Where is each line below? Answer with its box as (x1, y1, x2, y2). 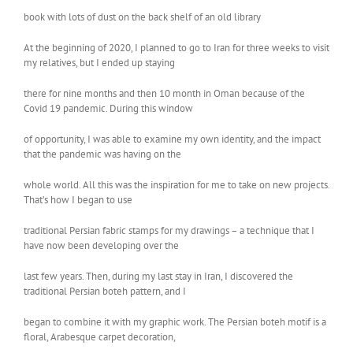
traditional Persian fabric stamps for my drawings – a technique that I (24, 223, 314, 237)
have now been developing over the (24, 238, 179, 252)
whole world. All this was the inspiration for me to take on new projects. (24, 177, 329, 191)
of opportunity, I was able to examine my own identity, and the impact (24, 132, 321, 146)
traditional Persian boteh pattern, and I (24, 284, 186, 298)
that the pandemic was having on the (24, 147, 181, 161)
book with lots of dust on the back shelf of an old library (24, 9, 261, 24)
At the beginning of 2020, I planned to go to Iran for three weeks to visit (24, 40, 329, 54)
